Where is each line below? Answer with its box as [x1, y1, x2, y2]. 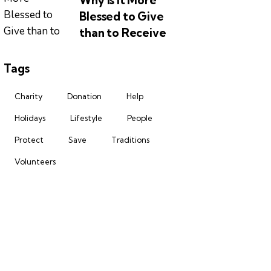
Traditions [111, 135, 150, 145]
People [127, 113, 153, 123]
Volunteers [15, 157, 56, 167]
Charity [15, 91, 43, 102]
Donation [67, 91, 102, 102]
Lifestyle [70, 113, 103, 123]
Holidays [15, 113, 46, 123]
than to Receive [79, 25, 166, 41]
